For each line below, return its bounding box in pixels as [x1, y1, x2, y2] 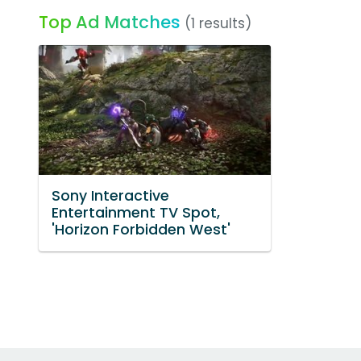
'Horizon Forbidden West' [52, 220, 230, 240]
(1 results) [185, 14, 251, 33]
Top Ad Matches [39, 10, 180, 34]
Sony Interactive [52, 186, 169, 206]
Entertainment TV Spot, [52, 203, 220, 223]
